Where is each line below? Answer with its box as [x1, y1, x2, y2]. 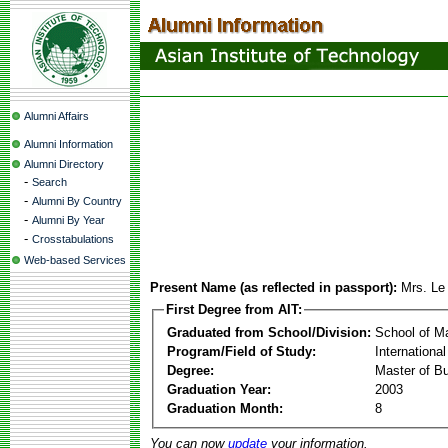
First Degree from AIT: [166, 302, 302, 317]
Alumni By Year [32, 214, 105, 226]
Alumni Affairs [24, 110, 89, 122]
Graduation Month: [167, 400, 283, 416]
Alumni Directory [24, 158, 104, 170]
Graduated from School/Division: [167, 324, 371, 340]
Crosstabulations [32, 233, 114, 245]
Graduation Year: [167, 381, 271, 397]
